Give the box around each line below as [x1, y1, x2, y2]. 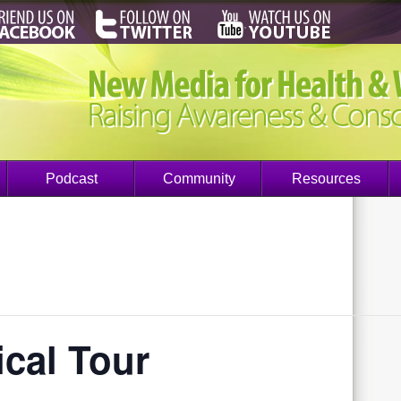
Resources [291, 171, 361, 186]
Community [162, 171, 235, 186]
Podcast [46, 171, 98, 186]
